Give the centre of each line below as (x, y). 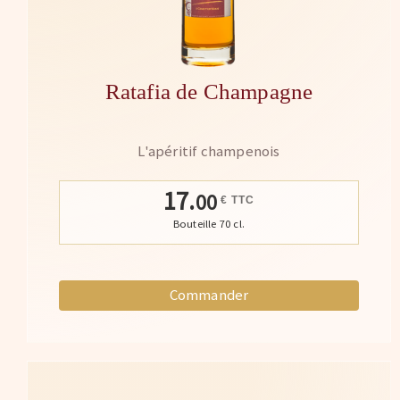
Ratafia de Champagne (209, 91)
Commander (209, 295)
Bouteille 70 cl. (209, 223)
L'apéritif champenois (209, 151)
